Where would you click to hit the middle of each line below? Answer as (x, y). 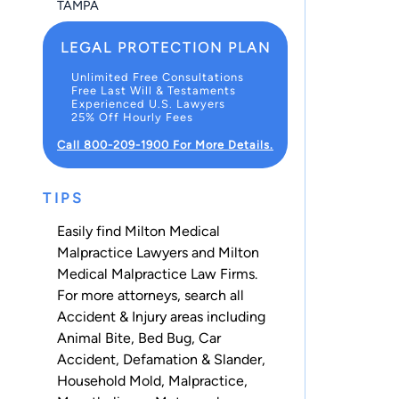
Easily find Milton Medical (138, 231)
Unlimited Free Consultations (158, 77)
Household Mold (109, 380)
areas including (216, 316)
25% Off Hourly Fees (132, 117)
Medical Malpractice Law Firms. (157, 273)
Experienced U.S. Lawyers (148, 103)
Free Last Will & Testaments (154, 90)
